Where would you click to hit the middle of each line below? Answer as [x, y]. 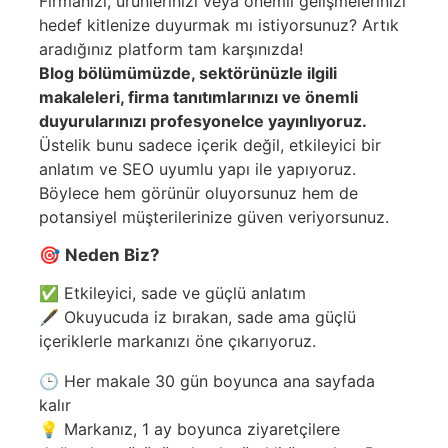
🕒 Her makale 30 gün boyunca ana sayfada [207, 381]
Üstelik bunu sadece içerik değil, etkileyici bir [210, 145]
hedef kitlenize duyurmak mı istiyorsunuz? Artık [219, 25]
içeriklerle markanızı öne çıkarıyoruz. [177, 341]
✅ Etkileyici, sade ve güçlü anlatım [172, 293]
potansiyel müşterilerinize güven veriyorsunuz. [214, 217]
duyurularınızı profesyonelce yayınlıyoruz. [203, 121]
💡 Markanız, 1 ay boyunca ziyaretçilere [189, 429]
